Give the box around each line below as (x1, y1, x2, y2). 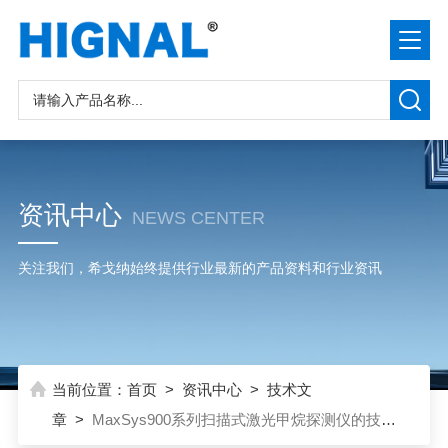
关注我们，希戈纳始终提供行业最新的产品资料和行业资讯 (17, 260, 382, 276)
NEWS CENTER (131, 208, 265, 228)
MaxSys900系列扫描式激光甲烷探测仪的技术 (91, 411, 396, 428)
